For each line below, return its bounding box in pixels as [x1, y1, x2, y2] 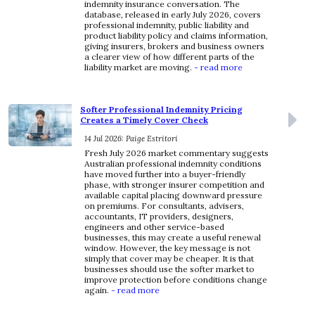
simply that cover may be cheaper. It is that [84, 253, 254, 264]
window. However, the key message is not [84, 243, 250, 254]
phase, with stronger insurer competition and [84, 179, 264, 191]
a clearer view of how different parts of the [84, 51, 255, 63]
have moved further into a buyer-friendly [84, 169, 245, 180]
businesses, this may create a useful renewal [84, 232, 261, 243]
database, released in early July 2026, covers [84, 9, 261, 20]
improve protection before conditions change [84, 274, 267, 285]
